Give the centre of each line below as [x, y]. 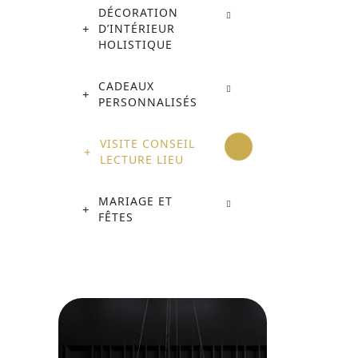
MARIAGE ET [135, 201]
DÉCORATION [138, 13]
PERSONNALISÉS [148, 102]
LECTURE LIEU [142, 160]
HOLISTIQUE [135, 45]
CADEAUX [126, 86]
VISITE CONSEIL [148, 144]
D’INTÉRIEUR [137, 29]
